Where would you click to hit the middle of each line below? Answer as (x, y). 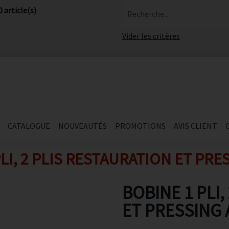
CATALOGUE (29, 126)
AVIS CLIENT (195, 126)
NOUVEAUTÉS (82, 126)
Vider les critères (151, 36)
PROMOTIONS (140, 126)
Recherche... (148, 14)
